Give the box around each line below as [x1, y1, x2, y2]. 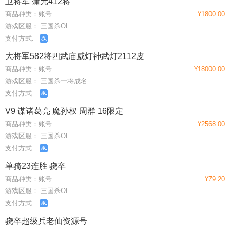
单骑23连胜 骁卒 [5, 162, 66, 171]
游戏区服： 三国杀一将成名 [5, 77, 87, 85]
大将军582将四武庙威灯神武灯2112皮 [5, 52, 144, 61]
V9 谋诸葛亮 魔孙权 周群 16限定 [5, 107, 123, 116]
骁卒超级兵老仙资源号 [5, 217, 87, 226]
